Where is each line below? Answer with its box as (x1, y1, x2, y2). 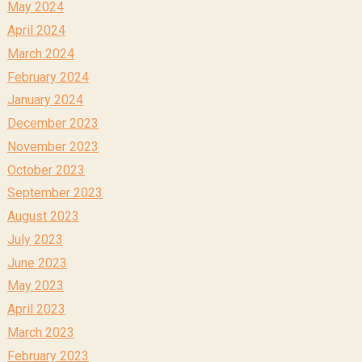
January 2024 (6, 92, 83, 108)
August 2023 (6, 208, 79, 224)
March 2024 (6, 45, 74, 61)
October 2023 (6, 162, 85, 178)
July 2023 (6, 231, 63, 247)
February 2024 (6, 69, 89, 85)
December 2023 (6, 115, 99, 131)
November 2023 (6, 138, 99, 154)
